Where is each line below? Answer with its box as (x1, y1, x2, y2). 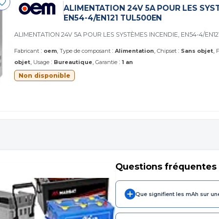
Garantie (95, 58, 117, 66)
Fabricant (14, 47, 39, 54)
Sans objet (181, 47, 213, 54)
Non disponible (19, 71, 70, 79)
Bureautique (54, 58, 92, 66)
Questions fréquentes (115, 161, 217, 172)
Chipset (157, 47, 176, 54)
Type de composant (60, 47, 110, 54)
